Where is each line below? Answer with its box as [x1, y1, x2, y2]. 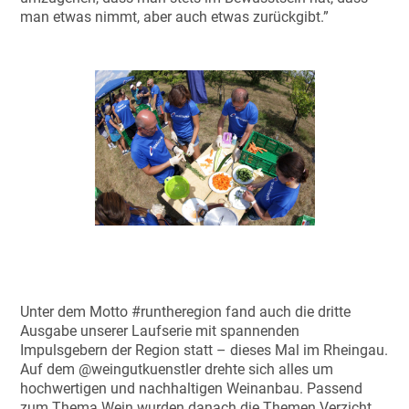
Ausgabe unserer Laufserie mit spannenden [20, 321, 300, 340]
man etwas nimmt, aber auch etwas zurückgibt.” [20, 8, 330, 26]
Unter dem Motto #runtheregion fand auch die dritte [20, 302, 351, 320]
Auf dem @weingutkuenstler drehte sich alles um [20, 360, 334, 378]
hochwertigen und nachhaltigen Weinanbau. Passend [20, 379, 363, 397]
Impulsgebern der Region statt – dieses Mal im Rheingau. [20, 341, 389, 359]
